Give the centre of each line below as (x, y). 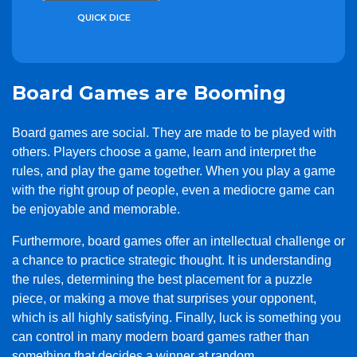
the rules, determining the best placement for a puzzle (162, 280)
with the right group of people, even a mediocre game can (173, 190)
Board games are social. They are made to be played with (174, 133)
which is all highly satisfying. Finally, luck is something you (177, 318)
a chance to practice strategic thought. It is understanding (172, 261)
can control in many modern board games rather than (161, 337)
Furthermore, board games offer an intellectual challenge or (178, 241)
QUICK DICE (104, 18)
